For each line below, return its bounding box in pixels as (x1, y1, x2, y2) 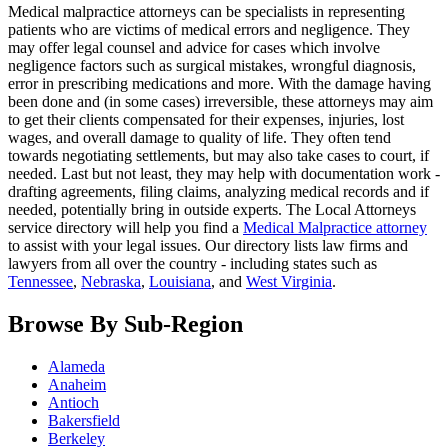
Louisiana (149, 273, 211, 291)
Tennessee (8, 273, 73, 291)
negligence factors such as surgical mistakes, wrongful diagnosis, (8, 57, 416, 75)
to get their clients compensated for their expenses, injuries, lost (8, 111, 404, 129)
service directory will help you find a (8, 219, 243, 237)
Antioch (48, 393, 99, 411)
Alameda (48, 357, 105, 375)
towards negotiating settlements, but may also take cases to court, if (8, 147, 429, 165)
